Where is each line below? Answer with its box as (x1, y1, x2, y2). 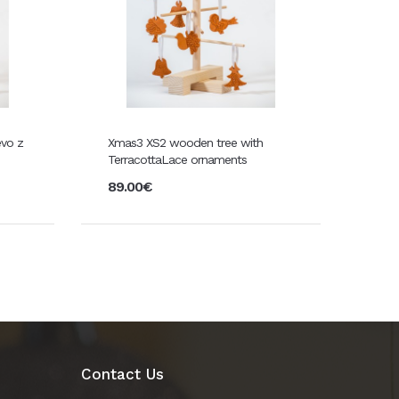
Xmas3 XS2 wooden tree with (107, 134, 263, 150)
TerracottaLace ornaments (107, 151, 247, 167)
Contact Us (81, 364, 164, 383)
